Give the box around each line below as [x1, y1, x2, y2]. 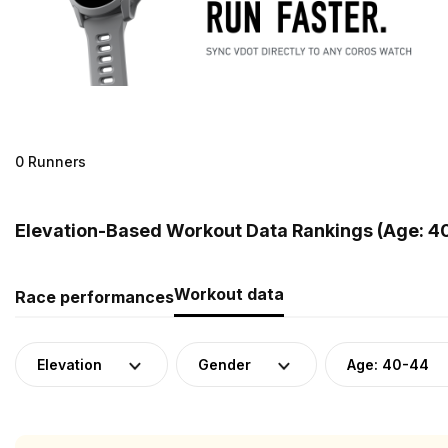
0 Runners [15, 152, 86, 170]
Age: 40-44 [347, 355, 429, 373]
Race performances [15, 286, 174, 307]
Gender [198, 355, 251, 373]
